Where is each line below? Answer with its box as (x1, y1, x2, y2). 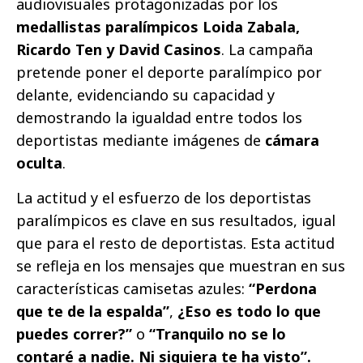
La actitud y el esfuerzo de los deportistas (16, 187, 311, 207)
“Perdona (249, 278, 317, 298)
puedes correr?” (16, 323, 132, 344)
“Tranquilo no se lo (149, 323, 286, 344)
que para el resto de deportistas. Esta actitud (16, 233, 335, 253)
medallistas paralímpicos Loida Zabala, (16, 16, 300, 36)
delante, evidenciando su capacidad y (16, 84, 275, 105)
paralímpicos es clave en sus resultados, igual (16, 210, 335, 230)
